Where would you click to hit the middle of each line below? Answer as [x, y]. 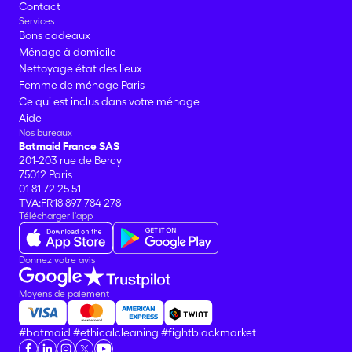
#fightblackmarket [209, 332]
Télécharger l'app [56, 216]
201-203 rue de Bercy [70, 160]
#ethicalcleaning [116, 332]
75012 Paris [46, 174]
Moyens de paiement [64, 293]
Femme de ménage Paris [82, 85]
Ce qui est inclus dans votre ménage [109, 101]
